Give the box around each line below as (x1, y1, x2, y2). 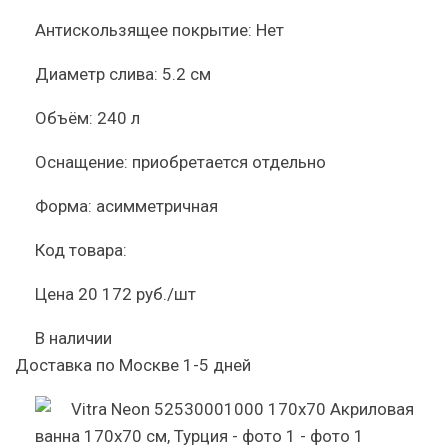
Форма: (35, 196, 92, 216)
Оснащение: (35, 152, 128, 172)
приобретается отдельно (132, 152, 326, 172)
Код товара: (35, 240, 127, 260)
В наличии (35, 328, 112, 348)
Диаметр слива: (35, 64, 158, 84)
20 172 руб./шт (78, 284, 196, 304)
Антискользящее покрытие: (35, 20, 252, 40)
